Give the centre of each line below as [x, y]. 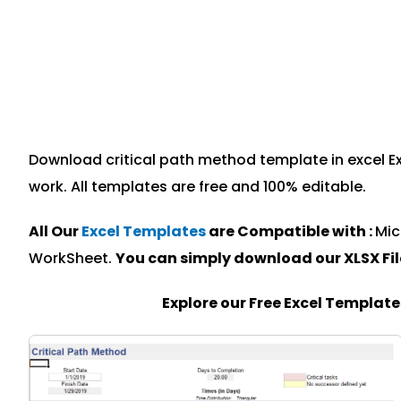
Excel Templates [144, 231]
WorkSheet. [72, 258]
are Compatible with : [290, 231]
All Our [55, 231]
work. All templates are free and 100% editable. [197, 187]
